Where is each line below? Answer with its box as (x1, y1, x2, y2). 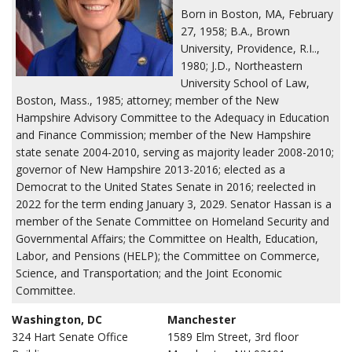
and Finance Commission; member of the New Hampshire (16, 127, 311, 142)
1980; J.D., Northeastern (181, 58, 302, 73)
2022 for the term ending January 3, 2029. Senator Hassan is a (16, 196, 332, 211)
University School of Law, (181, 75, 310, 90)
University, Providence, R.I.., (181, 41, 320, 56)
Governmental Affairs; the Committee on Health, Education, (16, 231, 318, 246)
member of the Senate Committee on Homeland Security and (16, 214, 329, 229)
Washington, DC (12, 312, 102, 327)
